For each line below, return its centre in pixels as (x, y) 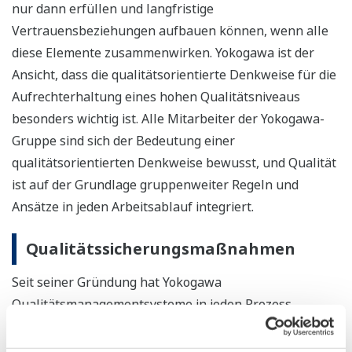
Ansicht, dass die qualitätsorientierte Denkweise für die (174, 74)
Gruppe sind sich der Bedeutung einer (123, 140)
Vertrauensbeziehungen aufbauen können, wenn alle (170, 30)
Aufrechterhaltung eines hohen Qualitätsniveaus (156, 96)
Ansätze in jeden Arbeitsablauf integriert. (133, 206)
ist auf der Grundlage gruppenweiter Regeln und (155, 184)
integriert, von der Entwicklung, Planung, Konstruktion (172, 326)
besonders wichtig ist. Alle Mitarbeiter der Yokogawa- (168, 118)
